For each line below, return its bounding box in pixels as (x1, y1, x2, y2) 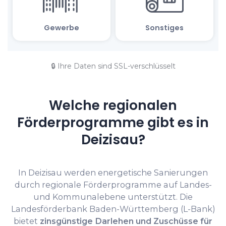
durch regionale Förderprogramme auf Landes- (14, 180, 212, 190)
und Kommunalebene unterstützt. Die (33, 192, 193, 202)
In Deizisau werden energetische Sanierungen (18, 167, 208, 178)
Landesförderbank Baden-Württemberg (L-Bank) (11, 204, 215, 214)
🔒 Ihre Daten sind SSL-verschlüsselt (50, 62, 176, 71)
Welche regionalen (49, 96, 177, 115)
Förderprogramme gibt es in (17, 113, 209, 132)
